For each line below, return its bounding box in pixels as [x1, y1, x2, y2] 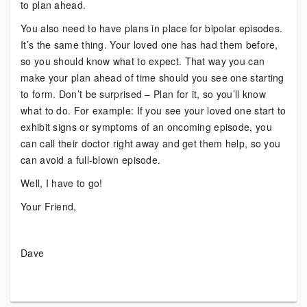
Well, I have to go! [21, 176, 103, 190]
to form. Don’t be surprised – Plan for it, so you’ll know [21, 87, 267, 101]
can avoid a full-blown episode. [21, 153, 161, 167]
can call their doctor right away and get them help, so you [21, 136, 281, 150]
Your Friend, [21, 199, 77, 213]
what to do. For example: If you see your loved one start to [21, 103, 286, 117]
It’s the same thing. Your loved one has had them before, [21, 38, 278, 51]
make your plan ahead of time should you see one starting [21, 71, 284, 84]
